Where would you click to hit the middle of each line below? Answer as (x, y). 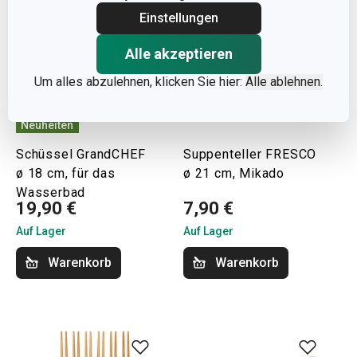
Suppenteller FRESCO (250, 155)
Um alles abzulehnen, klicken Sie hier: (140, 82)
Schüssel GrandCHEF (81, 155)
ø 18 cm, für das (66, 174)
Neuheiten (47, 125)
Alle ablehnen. (284, 82)
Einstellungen (178, 18)
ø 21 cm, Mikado (234, 174)
